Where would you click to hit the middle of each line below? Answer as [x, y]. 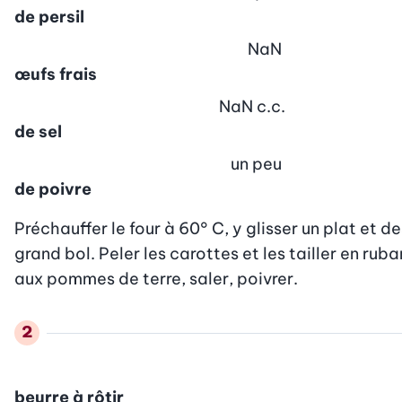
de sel [38, 131]
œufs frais [56, 74]
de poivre [53, 188]
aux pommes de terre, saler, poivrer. [156, 278]
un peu [256, 163]
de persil [49, 16]
